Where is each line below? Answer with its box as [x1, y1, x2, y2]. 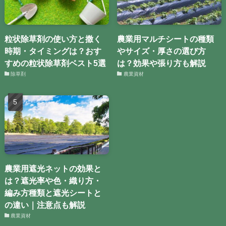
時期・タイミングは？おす [4, 46, 101, 55]
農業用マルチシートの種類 [117, 34, 214, 43]
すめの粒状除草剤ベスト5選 [4, 58, 106, 68]
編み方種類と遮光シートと [4, 188, 101, 197]
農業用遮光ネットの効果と [4, 163, 101, 173]
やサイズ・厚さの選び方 [117, 46, 206, 55]
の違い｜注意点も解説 [4, 200, 85, 209]
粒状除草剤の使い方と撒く [4, 34, 101, 43]
